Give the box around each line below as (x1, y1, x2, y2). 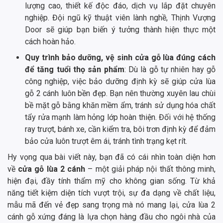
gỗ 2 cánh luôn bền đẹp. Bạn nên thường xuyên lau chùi (25, 89, 216, 99)
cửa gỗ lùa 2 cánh (15, 164, 86, 174)
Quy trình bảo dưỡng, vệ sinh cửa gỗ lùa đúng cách (25, 53, 216, 63)
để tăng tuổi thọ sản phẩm (25, 65, 124, 75)
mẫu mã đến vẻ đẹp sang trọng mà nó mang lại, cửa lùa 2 (7, 200, 216, 210)
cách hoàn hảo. (25, 37, 76, 47)
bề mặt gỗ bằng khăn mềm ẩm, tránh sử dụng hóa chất (25, 101, 216, 111)
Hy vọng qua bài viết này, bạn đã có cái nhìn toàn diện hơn (7, 152, 216, 162)
